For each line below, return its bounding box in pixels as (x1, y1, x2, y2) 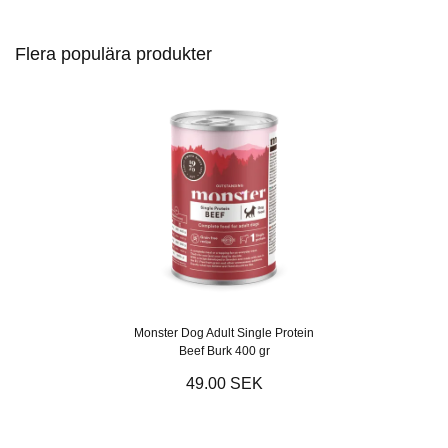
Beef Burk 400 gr (178, 343, 270, 358)
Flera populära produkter (15, 43, 212, 64)
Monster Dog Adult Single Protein (134, 325, 314, 340)
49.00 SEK (185, 374, 263, 392)
